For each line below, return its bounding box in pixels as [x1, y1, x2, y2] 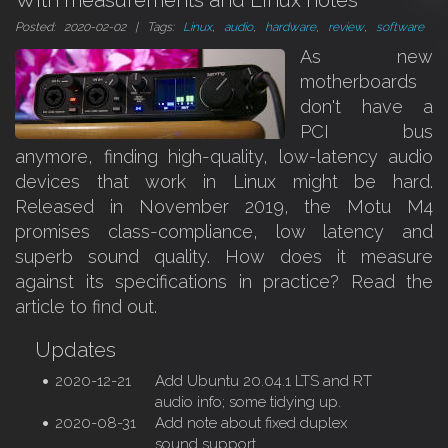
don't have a [300, 96, 433, 117]
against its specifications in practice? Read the [15, 271, 433, 292]
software [376, 20, 424, 34]
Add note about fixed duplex [155, 414, 347, 432]
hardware [265, 20, 316, 34]
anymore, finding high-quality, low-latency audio [15, 146, 433, 167]
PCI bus [300, 121, 433, 142]
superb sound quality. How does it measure [15, 246, 433, 267]
